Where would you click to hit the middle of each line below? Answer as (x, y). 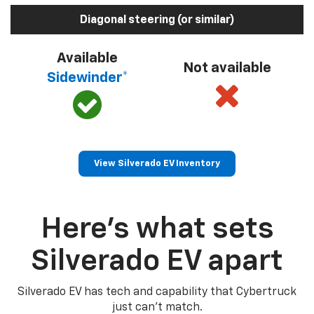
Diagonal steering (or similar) (157, 21)
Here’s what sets (157, 230)
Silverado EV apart (157, 262)
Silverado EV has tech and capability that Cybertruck (157, 293)
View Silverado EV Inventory (157, 164)
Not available (227, 68)
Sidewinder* (87, 78)
